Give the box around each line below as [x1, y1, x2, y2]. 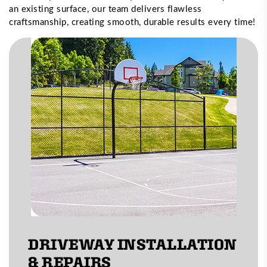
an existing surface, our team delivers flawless [9, 2, 202, 14]
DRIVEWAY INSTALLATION [28, 235, 237, 252]
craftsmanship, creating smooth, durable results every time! [9, 15, 256, 27]
